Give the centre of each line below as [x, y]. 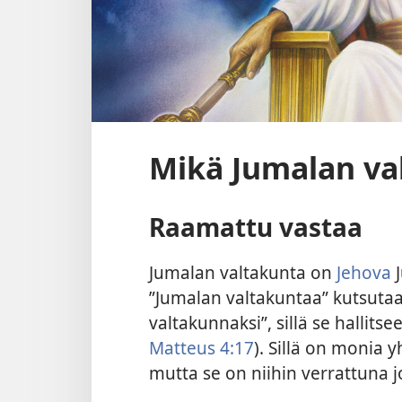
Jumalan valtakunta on [243, 273]
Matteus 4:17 [201, 348]
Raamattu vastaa [256, 227]
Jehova [364, 273]
